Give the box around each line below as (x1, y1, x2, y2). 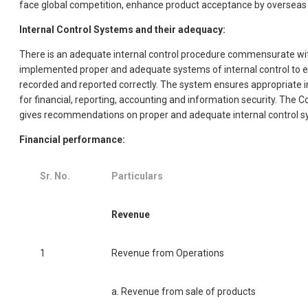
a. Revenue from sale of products (111, 286, 256, 298)
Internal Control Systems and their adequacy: (19, 24, 225, 36)
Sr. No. (40, 170, 70, 182)
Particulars (111, 170, 163, 182)
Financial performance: (19, 134, 125, 146)
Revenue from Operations (111, 247, 224, 259)
